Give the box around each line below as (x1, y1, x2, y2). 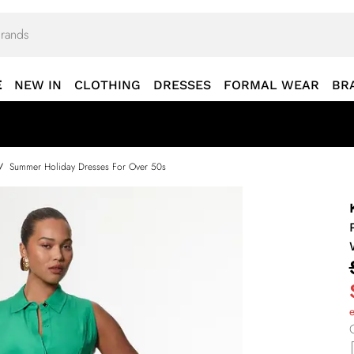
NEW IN (14, 77, 62, 92)
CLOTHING (74, 77, 141, 92)
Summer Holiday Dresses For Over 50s (9, 160, 166, 174)
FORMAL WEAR (224, 77, 319, 92)
